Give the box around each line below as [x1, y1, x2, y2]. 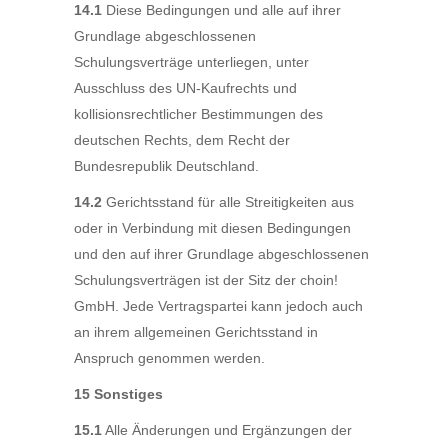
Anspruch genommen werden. [74, 350, 265, 366]
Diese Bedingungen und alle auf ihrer [102, 2, 341, 18]
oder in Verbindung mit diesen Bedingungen [74, 220, 351, 236]
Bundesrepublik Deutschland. [74, 158, 259, 174]
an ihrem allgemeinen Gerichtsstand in [74, 324, 318, 340]
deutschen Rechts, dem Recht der [74, 132, 290, 148]
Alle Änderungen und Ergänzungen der [102, 422, 352, 438]
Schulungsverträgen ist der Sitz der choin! [74, 272, 338, 288]
